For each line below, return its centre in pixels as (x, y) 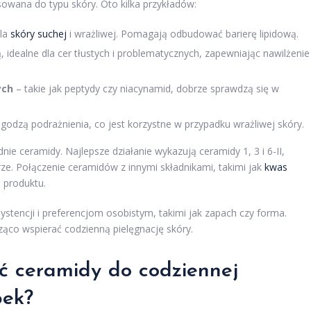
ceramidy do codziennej (127, 271)
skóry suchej (39, 34)
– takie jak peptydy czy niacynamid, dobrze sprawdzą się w (146, 89)
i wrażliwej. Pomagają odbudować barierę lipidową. (183, 34)
